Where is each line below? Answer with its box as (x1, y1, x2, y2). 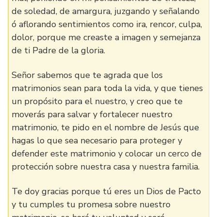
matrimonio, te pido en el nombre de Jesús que (12, 122, 199, 133)
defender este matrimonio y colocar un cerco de (12, 148, 201, 159)
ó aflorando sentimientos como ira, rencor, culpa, (12, 18, 202, 30)
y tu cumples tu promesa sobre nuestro (12, 199, 170, 210)
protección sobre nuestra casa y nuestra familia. (12, 161, 200, 172)
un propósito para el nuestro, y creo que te (12, 95, 183, 107)
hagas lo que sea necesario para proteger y (12, 135, 182, 146)
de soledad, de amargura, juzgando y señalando (12, 5, 200, 17)
